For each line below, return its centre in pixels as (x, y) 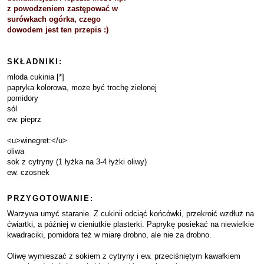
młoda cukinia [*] (36, 77)
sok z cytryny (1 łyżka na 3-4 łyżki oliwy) (77, 162)
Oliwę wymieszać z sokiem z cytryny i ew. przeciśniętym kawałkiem (124, 256)
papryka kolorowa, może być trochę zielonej (82, 88)
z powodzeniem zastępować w (62, 9)
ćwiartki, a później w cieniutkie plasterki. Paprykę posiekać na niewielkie (131, 224)
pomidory (23, 98)
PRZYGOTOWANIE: (50, 198)
